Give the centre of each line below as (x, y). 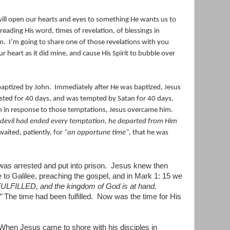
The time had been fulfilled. (47, 196)
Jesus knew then (139, 166)
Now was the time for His (139, 196)
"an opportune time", (98, 132)
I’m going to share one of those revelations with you (89, 42)
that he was (150, 132)
